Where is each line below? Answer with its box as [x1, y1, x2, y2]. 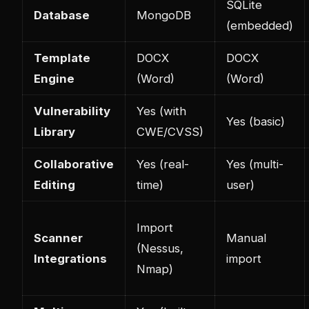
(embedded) [226, 19, 293, 33]
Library [34, 125, 75, 139]
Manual [226, 231, 266, 246]
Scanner [34, 231, 83, 246]
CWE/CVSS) [137, 125, 203, 139]
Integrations [34, 252, 107, 266]
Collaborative [34, 157, 114, 172]
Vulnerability [34, 104, 110, 119]
